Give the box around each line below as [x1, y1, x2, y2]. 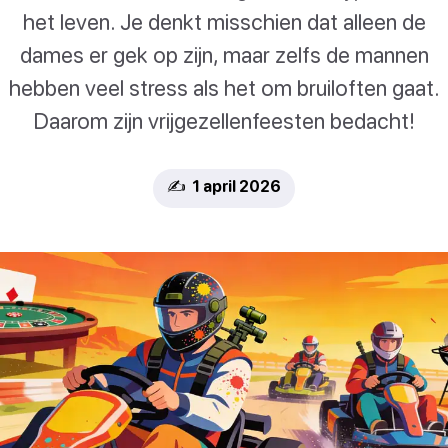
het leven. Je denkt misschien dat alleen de [22, 8, 426, 36]
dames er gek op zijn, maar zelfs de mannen [19, 41, 429, 69]
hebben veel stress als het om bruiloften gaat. [8, 74, 440, 102]
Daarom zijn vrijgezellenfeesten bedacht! [33, 107, 415, 135]
